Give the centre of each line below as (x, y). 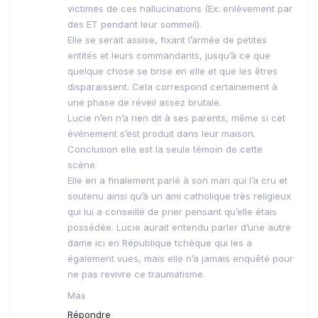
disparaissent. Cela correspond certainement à (172, 87)
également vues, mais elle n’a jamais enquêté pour (180, 259)
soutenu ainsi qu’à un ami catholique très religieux (179, 196)
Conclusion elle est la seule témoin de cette (165, 149)
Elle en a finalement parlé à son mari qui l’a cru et (177, 181)
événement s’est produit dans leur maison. (161, 134)
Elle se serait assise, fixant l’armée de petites (167, 40)
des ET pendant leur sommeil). (135, 24)
